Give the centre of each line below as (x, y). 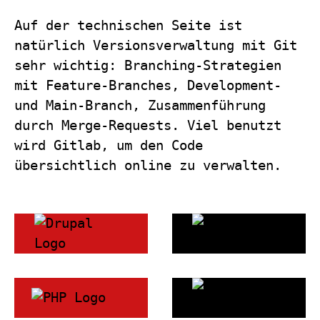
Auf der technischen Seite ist (129, 26)
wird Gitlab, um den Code (109, 146)
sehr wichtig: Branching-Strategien (148, 66)
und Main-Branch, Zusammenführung (140, 106)
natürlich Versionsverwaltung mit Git (156, 46)
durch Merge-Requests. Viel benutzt (148, 126)
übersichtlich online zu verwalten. (148, 166)
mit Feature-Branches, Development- (148, 86)
